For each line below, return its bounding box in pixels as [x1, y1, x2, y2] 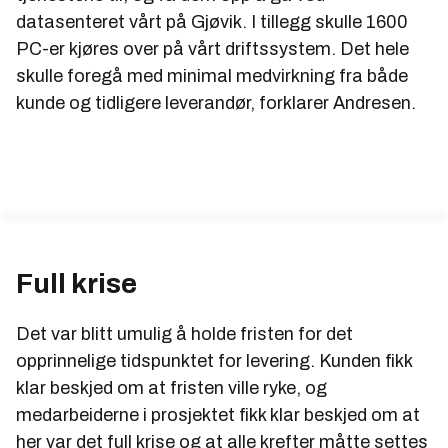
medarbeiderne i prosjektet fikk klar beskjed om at [16, 405, 420, 426]
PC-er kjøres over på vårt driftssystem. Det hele [16, 39, 409, 60]
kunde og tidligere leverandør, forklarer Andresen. [16, 93, 416, 114]
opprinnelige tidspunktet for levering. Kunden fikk [16, 351, 412, 372]
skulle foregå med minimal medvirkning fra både [16, 66, 408, 87]
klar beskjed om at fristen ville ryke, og [16, 378, 327, 399]
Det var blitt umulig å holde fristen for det [16, 324, 353, 345]
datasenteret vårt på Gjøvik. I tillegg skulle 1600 [16, 12, 408, 33]
